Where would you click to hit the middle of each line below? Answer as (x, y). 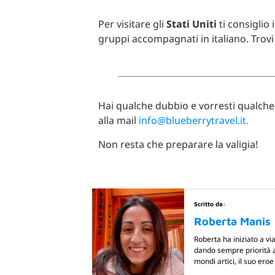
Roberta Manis (232, 222)
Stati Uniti (192, 24)
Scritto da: (210, 204)
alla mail (118, 121)
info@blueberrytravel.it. (194, 121)
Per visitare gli (132, 24)
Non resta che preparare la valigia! (178, 144)
